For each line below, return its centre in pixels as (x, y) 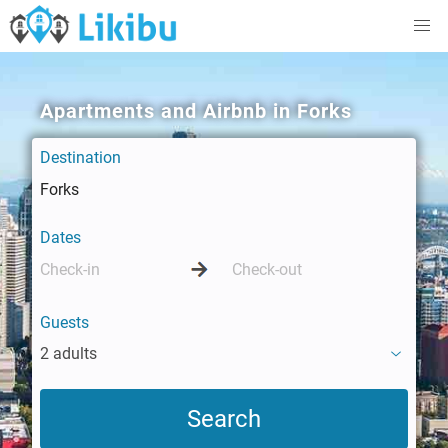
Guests (64, 322)
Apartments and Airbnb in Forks (196, 111)
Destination (80, 157)
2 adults (68, 353)
